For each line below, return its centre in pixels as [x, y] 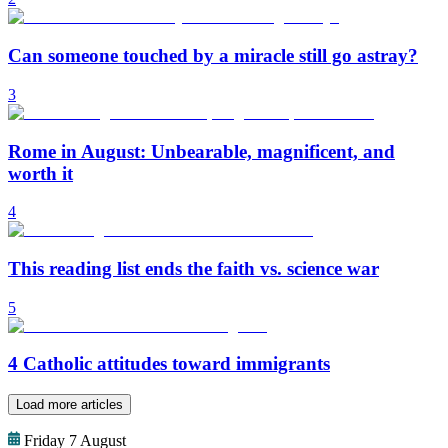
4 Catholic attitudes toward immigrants [169, 364]
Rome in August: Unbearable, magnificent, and [201, 151]
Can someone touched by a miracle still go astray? [213, 56]
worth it [40, 173]
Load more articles [69, 405]
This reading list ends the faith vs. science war [193, 269]
